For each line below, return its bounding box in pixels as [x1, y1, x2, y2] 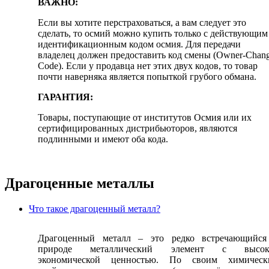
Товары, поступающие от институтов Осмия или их [38, 112, 252, 123]
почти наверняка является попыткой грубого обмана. [38, 71, 256, 82]
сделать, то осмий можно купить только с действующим [38, 28, 268, 39]
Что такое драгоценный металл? [29, 203, 160, 214]
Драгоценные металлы [5, 175, 154, 191]
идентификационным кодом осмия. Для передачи [38, 39, 241, 50]
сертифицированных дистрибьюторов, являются [38, 123, 237, 134]
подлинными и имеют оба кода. [38, 134, 168, 145]
